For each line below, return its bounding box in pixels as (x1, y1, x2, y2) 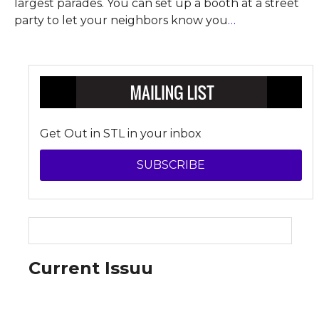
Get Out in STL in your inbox (40, 126, 202, 140)
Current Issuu (28, 257, 154, 278)
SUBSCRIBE (137, 157, 205, 172)
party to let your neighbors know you (14, 13, 228, 27)
